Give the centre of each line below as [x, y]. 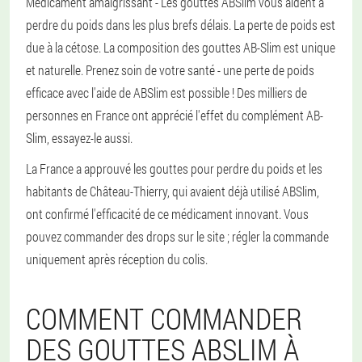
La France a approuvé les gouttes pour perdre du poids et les [174, 168]
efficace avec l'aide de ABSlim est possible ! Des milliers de [166, 93]
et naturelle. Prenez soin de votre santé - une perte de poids [170, 70]
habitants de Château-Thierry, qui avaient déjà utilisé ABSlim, [173, 191]
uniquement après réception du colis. [117, 259]
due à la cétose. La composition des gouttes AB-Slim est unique [181, 47]
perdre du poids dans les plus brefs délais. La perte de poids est [181, 25]
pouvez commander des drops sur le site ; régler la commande [177, 236]
